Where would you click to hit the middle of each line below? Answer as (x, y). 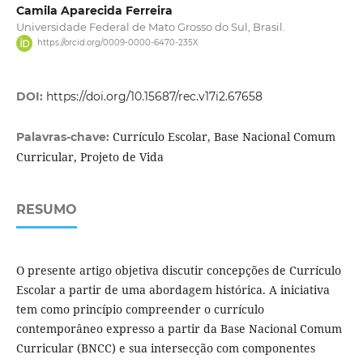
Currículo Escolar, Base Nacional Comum (224, 136)
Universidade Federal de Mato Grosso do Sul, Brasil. (150, 27)
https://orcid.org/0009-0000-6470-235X (117, 43)
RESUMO (46, 209)
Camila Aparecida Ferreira (94, 11)
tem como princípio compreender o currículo (140, 309)
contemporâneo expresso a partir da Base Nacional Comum (179, 328)
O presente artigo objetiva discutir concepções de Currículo (178, 270)
